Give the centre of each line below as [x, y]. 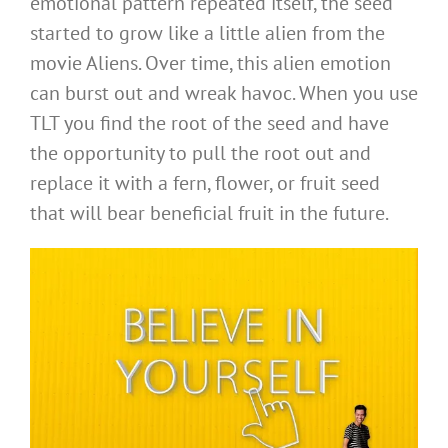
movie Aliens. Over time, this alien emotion [210, 62]
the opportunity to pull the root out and [200, 152]
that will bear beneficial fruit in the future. [209, 212]
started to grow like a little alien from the [207, 32]
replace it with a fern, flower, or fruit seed [205, 182]
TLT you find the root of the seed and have [209, 122]
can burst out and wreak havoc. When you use [224, 92]
